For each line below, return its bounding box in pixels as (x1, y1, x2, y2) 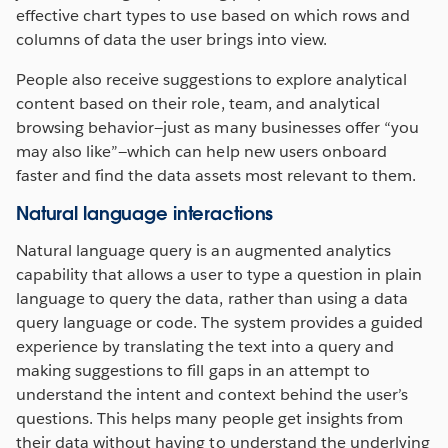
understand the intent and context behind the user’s (16, 383, 408, 405)
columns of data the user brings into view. (16, 28, 327, 50)
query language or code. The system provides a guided (16, 311, 423, 333)
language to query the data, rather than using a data (16, 287, 408, 309)
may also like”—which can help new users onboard (16, 140, 387, 162)
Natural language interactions (16, 201, 274, 225)
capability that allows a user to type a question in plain (16, 263, 423, 285)
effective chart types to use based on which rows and (16, 4, 410, 26)
